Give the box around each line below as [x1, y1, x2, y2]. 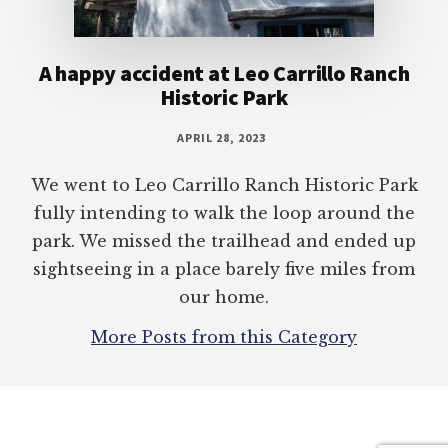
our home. [179, 287, 269, 308]
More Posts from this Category [91, 327, 357, 348]
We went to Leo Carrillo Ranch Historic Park [30, 175, 418, 196]
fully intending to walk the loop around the [33, 203, 415, 224]
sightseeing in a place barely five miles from [33, 259, 415, 280]
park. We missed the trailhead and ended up [32, 231, 416, 252]
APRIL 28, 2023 [177, 130, 266, 146]
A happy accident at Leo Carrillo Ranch [38, 59, 410, 88]
